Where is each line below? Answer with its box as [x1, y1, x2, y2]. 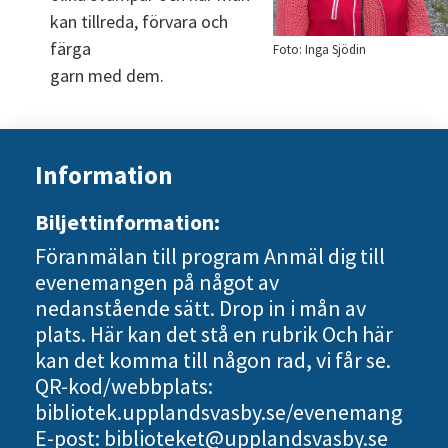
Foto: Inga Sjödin [273, 40, 366, 58]
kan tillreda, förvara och [50, 10, 228, 33]
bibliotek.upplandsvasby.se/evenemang [35, 398, 402, 426]
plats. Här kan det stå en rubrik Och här [35, 320, 393, 348]
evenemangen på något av [35, 268, 279, 296]
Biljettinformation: [35, 208, 220, 236]
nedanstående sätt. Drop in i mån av [35, 294, 366, 322]
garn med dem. [50, 64, 164, 87]
